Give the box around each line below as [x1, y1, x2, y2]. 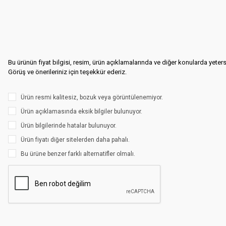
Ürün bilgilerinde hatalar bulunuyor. [21, 122, 117, 129]
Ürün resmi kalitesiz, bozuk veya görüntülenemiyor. [21, 94, 163, 101]
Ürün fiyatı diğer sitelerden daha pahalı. [21, 136, 130, 143]
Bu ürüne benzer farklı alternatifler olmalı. [21, 150, 135, 157]
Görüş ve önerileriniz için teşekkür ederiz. [8, 68, 127, 76]
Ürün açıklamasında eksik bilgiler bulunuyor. [21, 108, 142, 115]
